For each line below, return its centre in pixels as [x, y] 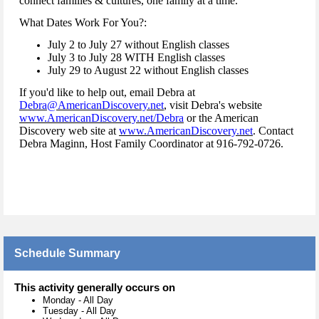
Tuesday [62, 311]
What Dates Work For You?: [83, 23]
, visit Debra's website [213, 105]
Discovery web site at [69, 131]
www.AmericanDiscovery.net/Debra [101, 118]
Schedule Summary [67, 253]
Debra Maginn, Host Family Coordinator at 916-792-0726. [151, 144]
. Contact [273, 131]
